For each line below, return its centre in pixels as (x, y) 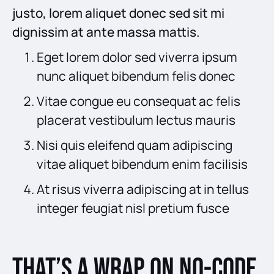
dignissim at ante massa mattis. (106, 31)
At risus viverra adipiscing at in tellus (143, 189)
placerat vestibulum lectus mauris (136, 120)
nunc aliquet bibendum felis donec (136, 76)
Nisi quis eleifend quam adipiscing (135, 145)
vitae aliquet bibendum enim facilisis (142, 164)
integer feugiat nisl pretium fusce (133, 208)
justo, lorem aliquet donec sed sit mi (118, 13)
